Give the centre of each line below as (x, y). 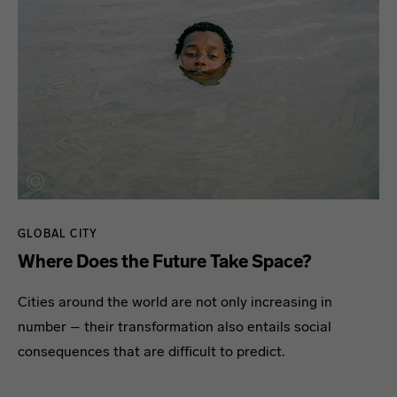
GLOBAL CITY (58, 234)
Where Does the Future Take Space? (164, 261)
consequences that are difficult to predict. (151, 351)
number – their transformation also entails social (175, 326)
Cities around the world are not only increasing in (175, 301)
